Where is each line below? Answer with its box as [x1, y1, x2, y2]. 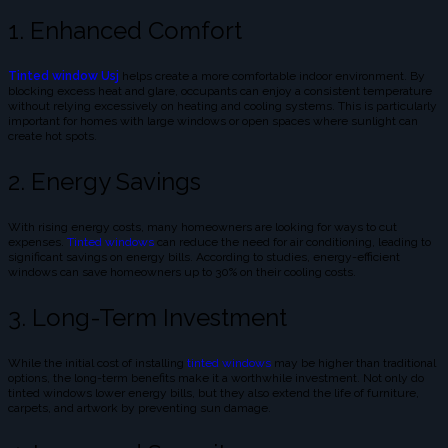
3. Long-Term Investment [8, 303, 287, 333]
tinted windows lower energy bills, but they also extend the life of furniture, [8, 386, 419, 401]
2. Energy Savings [8, 167, 201, 197]
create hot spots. [8, 129, 97, 144]
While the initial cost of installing [8, 356, 187, 371]
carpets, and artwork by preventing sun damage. [8, 401, 271, 416]
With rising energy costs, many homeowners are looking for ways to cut [8, 220, 397, 235]
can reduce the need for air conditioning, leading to [157, 235, 431, 250]
